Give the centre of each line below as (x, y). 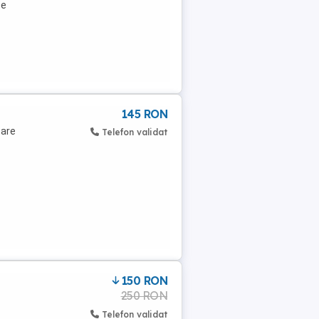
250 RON (144, 296)
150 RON (144, 281)
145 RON (144, 114)
